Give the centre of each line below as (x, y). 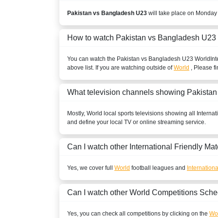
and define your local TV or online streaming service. (136, 122)
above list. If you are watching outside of (120, 67)
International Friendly (166, 146)
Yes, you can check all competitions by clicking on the (138, 213)
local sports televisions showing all (149, 113)
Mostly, (77, 113)
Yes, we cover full (91, 168)
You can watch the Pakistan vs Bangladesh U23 (131, 59)
